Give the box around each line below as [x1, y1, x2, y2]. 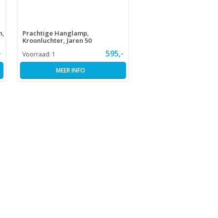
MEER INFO [55, 66, 85, 75]
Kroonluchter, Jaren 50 [22, 36, 91, 45]
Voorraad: [22, 50, 52, 59]
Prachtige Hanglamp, [22, 29, 89, 38]
